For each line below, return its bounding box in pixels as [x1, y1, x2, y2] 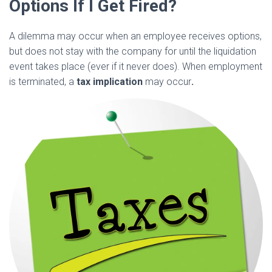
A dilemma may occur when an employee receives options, [9, 30, 262, 42]
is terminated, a [9, 75, 76, 87]
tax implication [76, 75, 145, 87]
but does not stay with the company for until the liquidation [9, 45, 256, 57]
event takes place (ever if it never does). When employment [9, 60, 262, 72]
